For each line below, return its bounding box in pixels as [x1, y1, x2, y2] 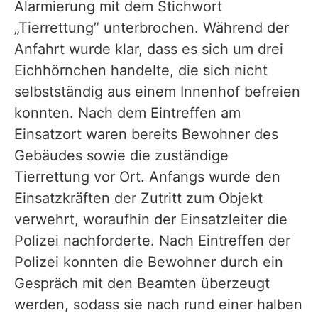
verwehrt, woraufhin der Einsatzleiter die [14, 211, 287, 228]
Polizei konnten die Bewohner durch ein [14, 253, 283, 270]
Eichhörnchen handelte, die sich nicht [14, 62, 268, 79]
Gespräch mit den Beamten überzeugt [14, 275, 270, 292]
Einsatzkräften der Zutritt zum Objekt [14, 190, 263, 207]
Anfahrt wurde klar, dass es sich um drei [14, 40, 283, 57]
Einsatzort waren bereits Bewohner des [14, 126, 278, 143]
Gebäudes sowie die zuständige [14, 147, 229, 164]
